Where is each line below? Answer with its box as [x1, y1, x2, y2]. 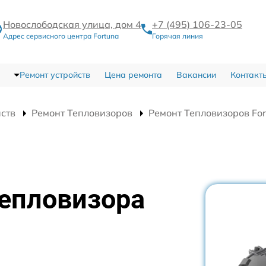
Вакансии [176, 69, 216, 80]
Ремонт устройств [19, 69, 90, 80]
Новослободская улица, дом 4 [3, 18, 141, 30]
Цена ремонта [104, 69, 162, 80]
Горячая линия [152, 31, 203, 40]
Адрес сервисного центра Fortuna [3, 31, 119, 40]
